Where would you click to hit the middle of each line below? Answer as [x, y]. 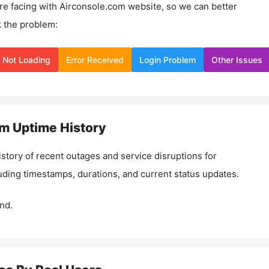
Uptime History [58, 127]
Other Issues [237, 59]
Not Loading [26, 59]
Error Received [95, 59]
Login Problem [168, 59]
